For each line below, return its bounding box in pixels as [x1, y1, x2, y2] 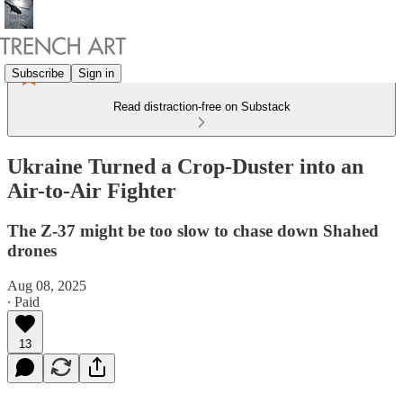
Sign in [78, 66, 114, 80]
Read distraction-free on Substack [112, 100, 291, 113]
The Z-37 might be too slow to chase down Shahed [7, 220, 379, 240]
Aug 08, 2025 [7, 277, 86, 293]
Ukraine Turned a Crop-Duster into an [7, 154, 363, 178]
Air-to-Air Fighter [7, 178, 176, 202]
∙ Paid [7, 293, 40, 309]
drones [7, 240, 57, 260]
